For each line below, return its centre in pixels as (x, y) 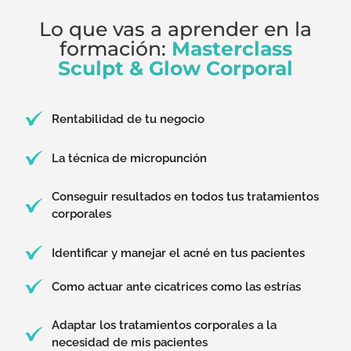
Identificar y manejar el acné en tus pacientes (179, 253)
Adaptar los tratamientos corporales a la (165, 326)
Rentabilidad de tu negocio (128, 119)
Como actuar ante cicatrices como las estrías (177, 286)
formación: (115, 49)
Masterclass (232, 49)
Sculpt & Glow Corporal (175, 69)
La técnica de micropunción (130, 158)
